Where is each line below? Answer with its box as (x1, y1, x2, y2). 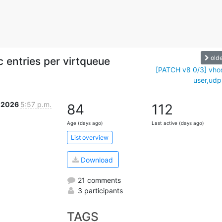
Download (79, 155, 113, 164)
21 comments (75, 175, 121, 184)
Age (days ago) (66, 120, 103, 126)
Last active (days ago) (152, 120, 205, 126)
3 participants (75, 186, 123, 195)
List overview (70, 133, 109, 141)
